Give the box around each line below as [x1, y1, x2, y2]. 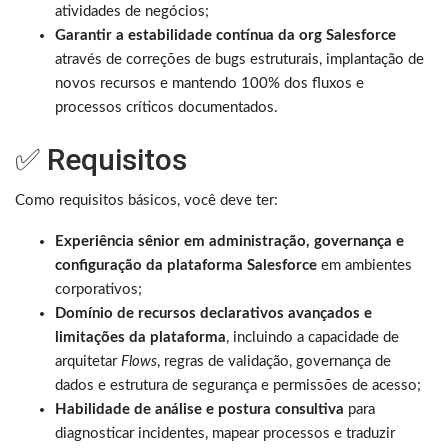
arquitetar [55, 353, 121, 369]
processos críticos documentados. [55, 99, 278, 115]
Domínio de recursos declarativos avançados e [55, 305, 372, 321]
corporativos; [55, 281, 142, 297]
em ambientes [317, 257, 412, 273]
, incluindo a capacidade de [226, 329, 399, 345]
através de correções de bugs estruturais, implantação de [55, 51, 424, 67]
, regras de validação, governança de [157, 353, 391, 369]
